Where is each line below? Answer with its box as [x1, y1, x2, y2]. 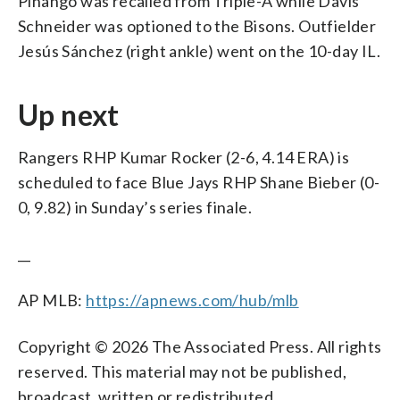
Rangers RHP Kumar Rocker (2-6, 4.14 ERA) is [18, 146, 350, 167]
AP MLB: [18, 289, 87, 310]
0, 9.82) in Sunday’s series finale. [18, 196, 252, 217]
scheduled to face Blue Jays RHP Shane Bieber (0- [18, 171, 380, 192]
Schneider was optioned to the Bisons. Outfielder [18, 15, 377, 36]
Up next [18, 96, 120, 132]
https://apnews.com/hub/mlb [86, 289, 299, 310]
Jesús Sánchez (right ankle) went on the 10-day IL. [18, 40, 380, 61]
